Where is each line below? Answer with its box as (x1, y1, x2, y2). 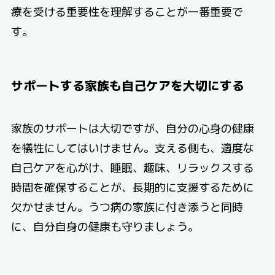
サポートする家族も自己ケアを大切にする (10, 76, 244, 95)
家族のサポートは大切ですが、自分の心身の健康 (10, 119, 254, 136)
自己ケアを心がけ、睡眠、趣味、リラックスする (10, 158, 254, 175)
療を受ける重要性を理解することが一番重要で (10, 3, 243, 20)
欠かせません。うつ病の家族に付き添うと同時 (10, 198, 243, 214)
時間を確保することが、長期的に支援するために (10, 178, 254, 195)
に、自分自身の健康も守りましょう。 (10, 217, 199, 234)
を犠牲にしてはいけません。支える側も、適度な (10, 139, 254, 155)
